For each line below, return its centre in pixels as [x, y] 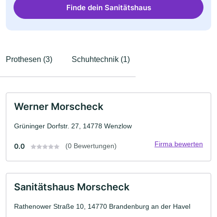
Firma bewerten [179, 144]
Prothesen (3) [29, 59]
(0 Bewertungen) [91, 146]
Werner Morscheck [59, 107]
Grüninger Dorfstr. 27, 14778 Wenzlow [73, 126]
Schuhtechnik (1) [101, 59]
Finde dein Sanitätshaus [108, 7]
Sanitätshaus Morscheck [72, 187]
